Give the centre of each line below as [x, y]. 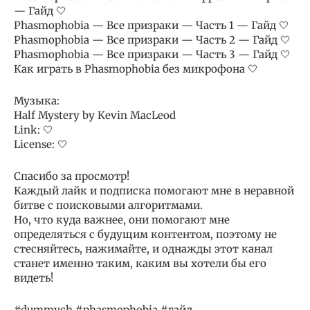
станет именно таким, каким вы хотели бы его [140, 264]
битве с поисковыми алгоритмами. [108, 206]
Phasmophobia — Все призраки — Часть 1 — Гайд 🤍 [152, 26]
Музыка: [37, 101]
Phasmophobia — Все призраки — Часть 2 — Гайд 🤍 [152, 40]
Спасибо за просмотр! [72, 176]
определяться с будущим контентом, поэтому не [145, 235]
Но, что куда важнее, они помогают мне [122, 220]
